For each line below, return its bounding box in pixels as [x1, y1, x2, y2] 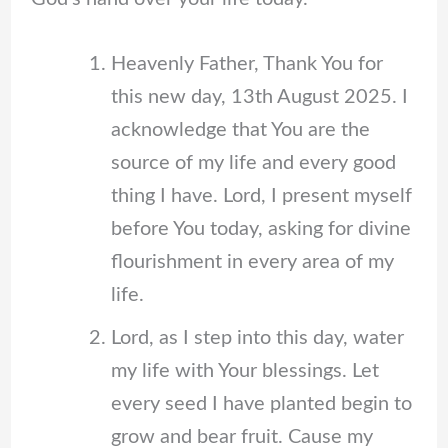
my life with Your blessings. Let [110, 360, 379, 381]
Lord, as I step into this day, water [110, 327, 404, 348]
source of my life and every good [110, 152, 396, 173]
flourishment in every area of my [110, 251, 394, 272]
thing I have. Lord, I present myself [110, 185, 412, 206]
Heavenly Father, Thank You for [110, 53, 383, 74]
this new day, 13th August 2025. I [110, 86, 408, 107]
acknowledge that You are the [110, 119, 370, 140]
